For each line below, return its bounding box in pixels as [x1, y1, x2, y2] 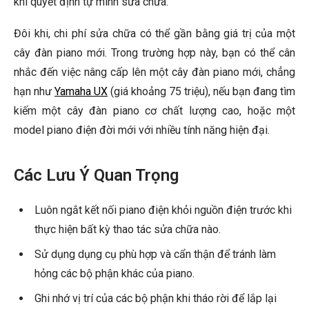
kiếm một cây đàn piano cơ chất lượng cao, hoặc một [14, 104, 295, 118]
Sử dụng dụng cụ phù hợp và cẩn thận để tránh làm [34, 248, 276, 261]
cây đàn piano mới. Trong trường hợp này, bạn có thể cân [14, 46, 295, 60]
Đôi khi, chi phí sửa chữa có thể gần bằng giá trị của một [14, 27, 295, 41]
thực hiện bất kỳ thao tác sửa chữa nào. [34, 223, 221, 237]
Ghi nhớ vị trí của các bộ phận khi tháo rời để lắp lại [34, 292, 277, 306]
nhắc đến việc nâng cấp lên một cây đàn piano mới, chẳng [14, 66, 295, 79]
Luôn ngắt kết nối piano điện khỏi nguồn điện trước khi [34, 203, 292, 217]
